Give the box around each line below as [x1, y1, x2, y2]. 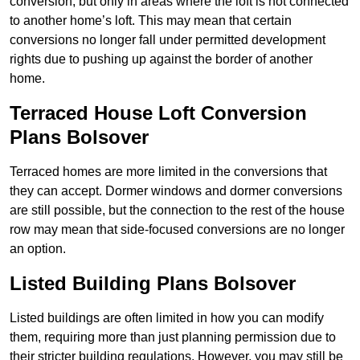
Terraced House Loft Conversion [10, 102, 307, 125]
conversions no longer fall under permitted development [10, 33, 325, 47]
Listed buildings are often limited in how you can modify [10, 311, 324, 325]
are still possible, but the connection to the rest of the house [10, 203, 345, 218]
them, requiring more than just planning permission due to [10, 330, 336, 345]
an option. [10, 242, 66, 256]
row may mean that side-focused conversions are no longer [10, 223, 345, 237]
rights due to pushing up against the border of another [10, 52, 313, 67]
